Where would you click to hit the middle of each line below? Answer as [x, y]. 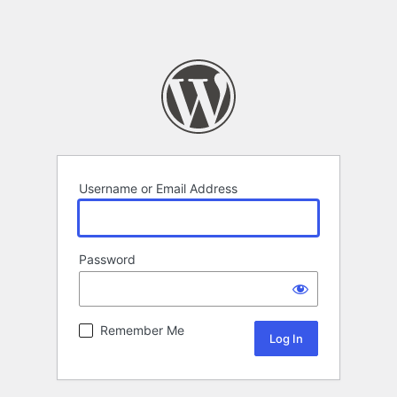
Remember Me [142, 331]
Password [107, 260]
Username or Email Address [158, 189]
